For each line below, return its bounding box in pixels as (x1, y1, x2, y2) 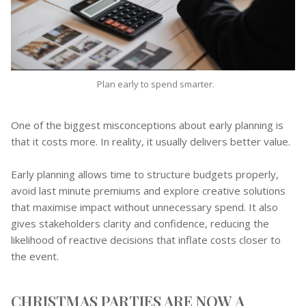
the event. (11, 249, 59, 263)
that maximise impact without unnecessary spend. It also (11, 199, 278, 214)
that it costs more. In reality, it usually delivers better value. (11, 134, 290, 148)
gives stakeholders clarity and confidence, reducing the (11, 216, 269, 230)
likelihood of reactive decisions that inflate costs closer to (11, 232, 281, 247)
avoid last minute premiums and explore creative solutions (11, 183, 286, 197)
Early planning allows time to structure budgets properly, (11, 167, 279, 181)
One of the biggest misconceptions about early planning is (11, 117, 283, 132)
